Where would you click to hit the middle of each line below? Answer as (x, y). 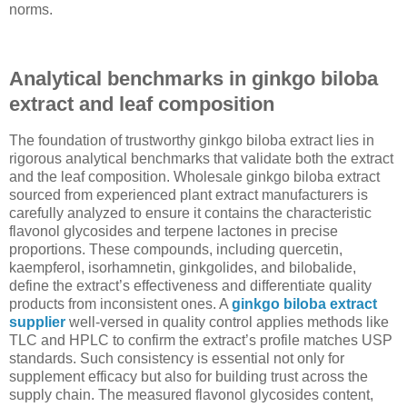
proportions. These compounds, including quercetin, (176, 249)
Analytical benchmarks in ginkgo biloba (194, 78)
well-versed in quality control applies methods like (227, 322)
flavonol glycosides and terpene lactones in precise (174, 231)
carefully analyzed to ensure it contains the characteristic (190, 213)
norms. (31, 10)
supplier (37, 322)
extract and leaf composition (142, 104)
